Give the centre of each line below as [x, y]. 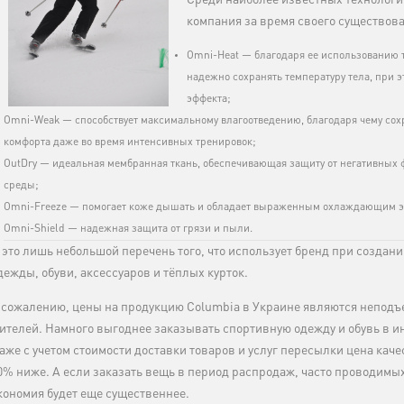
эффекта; [209, 100]
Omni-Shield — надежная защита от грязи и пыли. [128, 230]
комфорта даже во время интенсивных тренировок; [130, 143]
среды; [21, 186]
